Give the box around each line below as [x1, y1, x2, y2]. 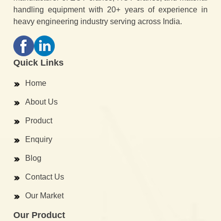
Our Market [25, 191, 64, 200]
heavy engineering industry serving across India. [13, 17, 182, 26]
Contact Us [25, 173, 64, 182]
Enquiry [25, 135, 52, 144]
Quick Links [13, 58, 64, 68]
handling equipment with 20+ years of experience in [13, 5, 208, 14]
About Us [25, 98, 58, 107]
